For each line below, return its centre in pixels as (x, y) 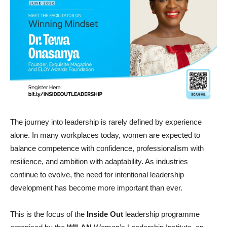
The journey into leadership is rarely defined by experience (106, 122)
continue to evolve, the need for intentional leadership (97, 175)
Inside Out (106, 214)
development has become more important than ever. (96, 188)
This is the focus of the (48, 214)
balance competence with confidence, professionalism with (107, 148)
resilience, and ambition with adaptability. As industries (99, 162)
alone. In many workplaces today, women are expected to (105, 135)
